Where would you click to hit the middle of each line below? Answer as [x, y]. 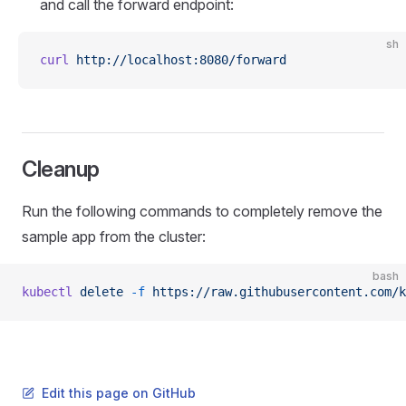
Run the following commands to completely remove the [202, 211]
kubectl [47, 291]
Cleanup [61, 169]
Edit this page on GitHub [119, 392]
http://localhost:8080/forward [178, 59]
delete [98, 291]
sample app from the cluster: [114, 236]
